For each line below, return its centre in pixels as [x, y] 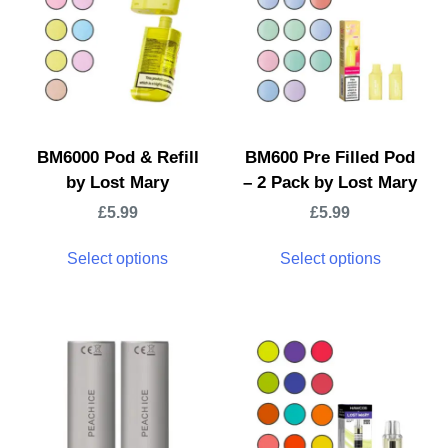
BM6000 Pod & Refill [117, 158]
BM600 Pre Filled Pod [330, 158]
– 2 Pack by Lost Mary [330, 183]
